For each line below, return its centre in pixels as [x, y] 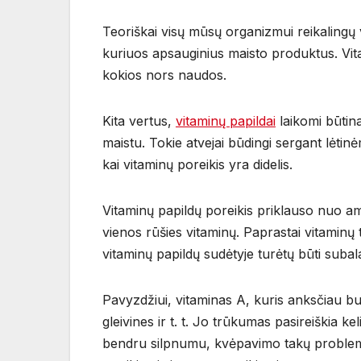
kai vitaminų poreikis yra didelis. [197, 164]
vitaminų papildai [226, 120]
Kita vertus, [139, 120]
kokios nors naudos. [164, 75]
